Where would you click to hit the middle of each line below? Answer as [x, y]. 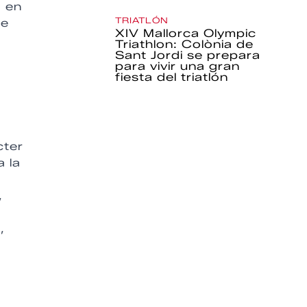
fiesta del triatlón [172, 77]
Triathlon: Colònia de [185, 44]
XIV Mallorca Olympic [186, 33]
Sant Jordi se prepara [188, 55]
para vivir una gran [178, 66]
